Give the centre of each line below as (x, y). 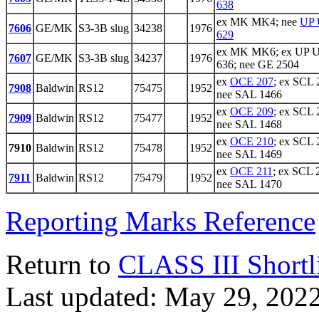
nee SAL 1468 (249, 125)
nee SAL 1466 (249, 95)
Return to (62, 265)
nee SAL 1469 (249, 155)
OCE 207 (252, 82)
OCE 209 (252, 112)
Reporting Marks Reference (161, 221)
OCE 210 (252, 142)
